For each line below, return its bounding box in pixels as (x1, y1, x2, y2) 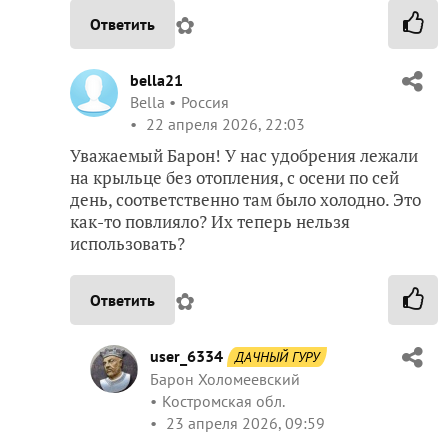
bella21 (130, 70, 183, 91)
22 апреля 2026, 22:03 (142, 114, 305, 135)
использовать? (70, 232, 185, 256)
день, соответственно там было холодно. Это (70, 188, 421, 212)
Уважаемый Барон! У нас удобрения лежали (70, 144, 418, 168)
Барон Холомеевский (150, 369, 300, 390)
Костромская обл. (162, 391, 284, 412)
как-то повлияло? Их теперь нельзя (70, 210, 350, 234)
